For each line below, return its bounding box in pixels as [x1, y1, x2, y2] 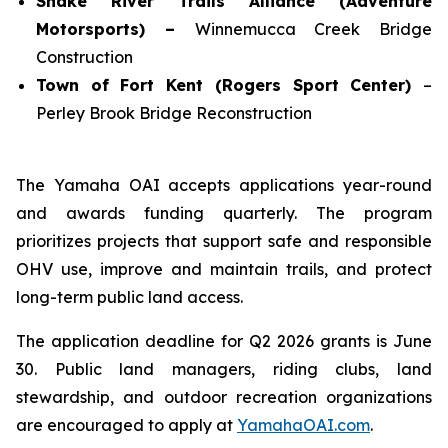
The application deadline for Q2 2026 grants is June [16, 331, 432, 351]
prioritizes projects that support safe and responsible [16, 231, 432, 251]
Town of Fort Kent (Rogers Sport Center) [36, 75, 423, 95]
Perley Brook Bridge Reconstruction [36, 103, 312, 123]
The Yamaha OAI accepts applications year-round [16, 175, 432, 195]
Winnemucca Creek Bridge [194, 19, 432, 39]
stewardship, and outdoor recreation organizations [16, 387, 432, 407]
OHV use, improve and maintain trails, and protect [16, 259, 432, 279]
